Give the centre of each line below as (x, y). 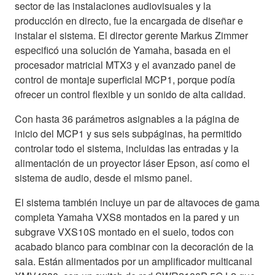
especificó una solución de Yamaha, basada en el (123, 50)
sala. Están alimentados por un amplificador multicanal (134, 261)
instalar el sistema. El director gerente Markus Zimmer (131, 35)
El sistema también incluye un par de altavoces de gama (137, 202)
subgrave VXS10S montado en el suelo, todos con (124, 231)
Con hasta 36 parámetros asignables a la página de (127, 118)
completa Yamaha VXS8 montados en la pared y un (127, 217)
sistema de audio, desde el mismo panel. (103, 177)
